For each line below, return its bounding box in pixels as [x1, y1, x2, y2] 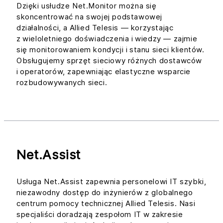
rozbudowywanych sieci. [16, 77, 108, 87]
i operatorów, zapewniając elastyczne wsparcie [16, 66, 191, 76]
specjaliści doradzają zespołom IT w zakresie [16, 209, 183, 219]
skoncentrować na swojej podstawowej [16, 11, 163, 21]
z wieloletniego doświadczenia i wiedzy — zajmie [16, 33, 198, 43]
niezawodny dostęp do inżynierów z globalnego [16, 187, 193, 197]
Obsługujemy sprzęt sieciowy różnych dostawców [16, 55, 203, 65]
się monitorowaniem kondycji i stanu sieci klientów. [16, 44, 205, 54]
